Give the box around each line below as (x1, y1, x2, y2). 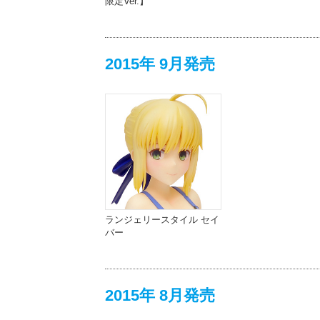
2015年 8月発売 (105, 286, 215, 305)
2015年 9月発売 (105, 54, 215, 73)
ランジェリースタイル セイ (105, 214, 219, 225)
